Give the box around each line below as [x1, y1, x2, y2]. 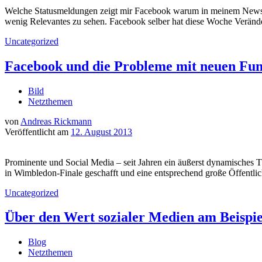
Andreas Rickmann [20, 116, 92, 126]
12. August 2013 [71, 126, 132, 137]
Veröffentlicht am [5, 126, 71, 137]
